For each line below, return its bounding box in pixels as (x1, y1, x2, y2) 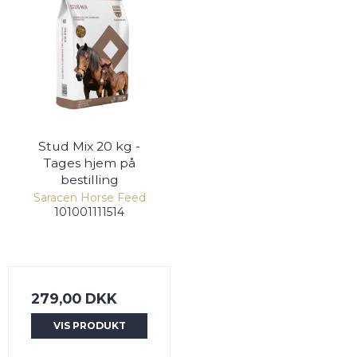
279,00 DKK (31, 290, 117, 308)
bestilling (60, 172, 119, 188)
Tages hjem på (43, 155, 135, 171)
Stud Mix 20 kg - (38, 139, 140, 155)
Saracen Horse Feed (33, 190, 146, 206)
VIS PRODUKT (53, 320, 126, 332)
